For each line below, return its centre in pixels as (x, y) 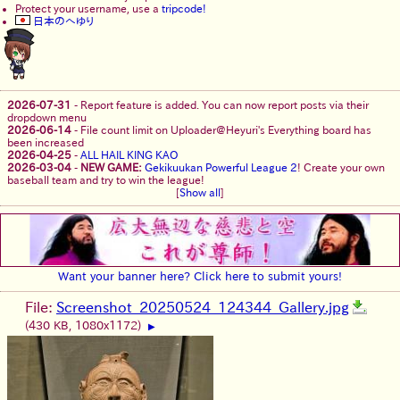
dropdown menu (47, 117)
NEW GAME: (111, 167)
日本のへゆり (62, 21)
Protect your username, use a (89, 8)
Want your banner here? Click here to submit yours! (200, 276)
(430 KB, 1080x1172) (85, 326)
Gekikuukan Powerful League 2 (221, 167)
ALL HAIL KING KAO (129, 155)
